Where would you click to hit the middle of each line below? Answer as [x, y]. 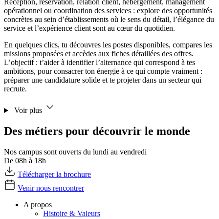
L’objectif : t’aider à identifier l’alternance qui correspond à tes [99, 63]
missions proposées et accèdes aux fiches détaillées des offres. [99, 54]
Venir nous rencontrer [51, 188]
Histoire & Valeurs [72, 214]
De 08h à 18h [25, 161]
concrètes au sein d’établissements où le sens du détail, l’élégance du [109, 20]
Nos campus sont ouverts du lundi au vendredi [75, 152]
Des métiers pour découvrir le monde [97, 131]
